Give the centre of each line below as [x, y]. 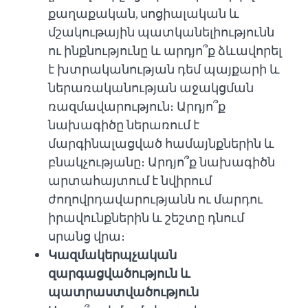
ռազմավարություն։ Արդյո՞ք [137, 106]
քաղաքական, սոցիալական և [144, 13]
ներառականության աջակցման [151, 88]
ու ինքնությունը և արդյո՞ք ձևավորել [165, 51]
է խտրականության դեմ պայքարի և [164, 69]
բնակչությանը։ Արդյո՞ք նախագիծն [162, 162]
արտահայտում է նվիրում [130, 180]
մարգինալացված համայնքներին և [161, 143]
